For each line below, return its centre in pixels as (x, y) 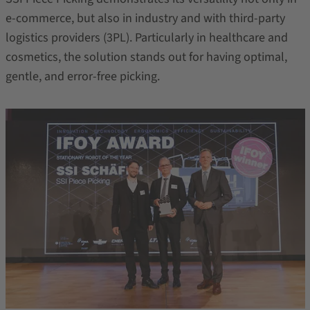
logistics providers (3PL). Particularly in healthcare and (146, 38)
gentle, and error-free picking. (82, 77)
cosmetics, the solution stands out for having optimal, (146, 57)
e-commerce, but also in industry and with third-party (145, 19)
